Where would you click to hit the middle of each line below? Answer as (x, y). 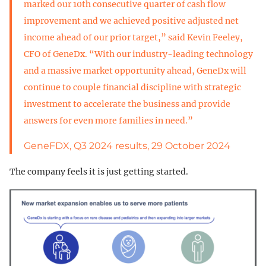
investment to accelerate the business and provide (127, 104)
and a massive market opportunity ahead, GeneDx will (135, 70)
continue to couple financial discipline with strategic (132, 87)
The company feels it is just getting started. (99, 171)
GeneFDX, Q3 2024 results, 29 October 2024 (127, 145)
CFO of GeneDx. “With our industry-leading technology (138, 54)
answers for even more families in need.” (108, 120)
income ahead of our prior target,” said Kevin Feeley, (133, 37)
